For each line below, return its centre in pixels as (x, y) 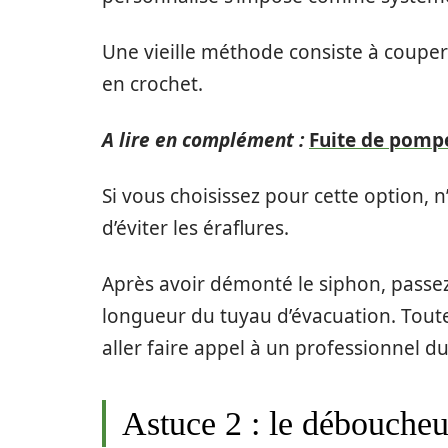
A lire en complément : (203, 140)
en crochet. (152, 84)
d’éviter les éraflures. (195, 228)
